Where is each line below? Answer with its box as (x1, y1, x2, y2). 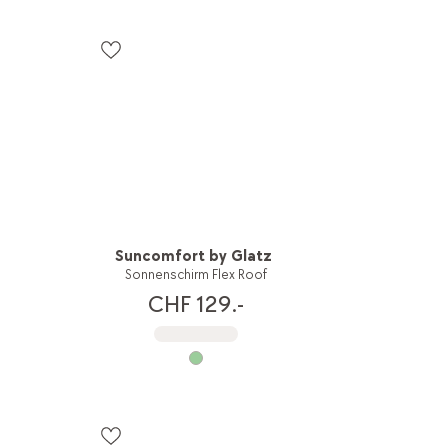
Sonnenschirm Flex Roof (124, 265, 267, 283)
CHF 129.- (147, 289, 244, 319)
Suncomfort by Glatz (115, 246, 273, 266)
